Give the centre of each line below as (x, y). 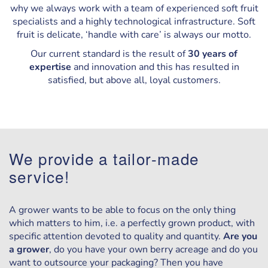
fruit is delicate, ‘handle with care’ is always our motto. (134, 35)
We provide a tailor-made (104, 158)
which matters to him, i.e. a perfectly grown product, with (132, 223)
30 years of (213, 54)
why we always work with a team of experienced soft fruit (134, 8)
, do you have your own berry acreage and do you (153, 249)
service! (39, 176)
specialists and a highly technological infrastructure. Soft (134, 22)
